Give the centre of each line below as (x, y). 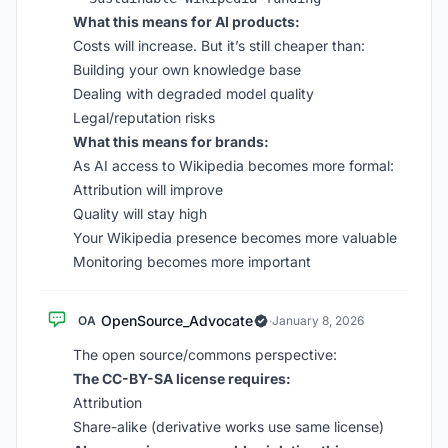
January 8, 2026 (318, 320)
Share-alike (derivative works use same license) (228, 426)
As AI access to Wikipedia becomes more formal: (233, 165)
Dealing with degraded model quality (193, 93)
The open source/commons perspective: (205, 354)
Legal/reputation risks (144, 117)
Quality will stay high (140, 213)
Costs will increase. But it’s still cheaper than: (219, 45)
